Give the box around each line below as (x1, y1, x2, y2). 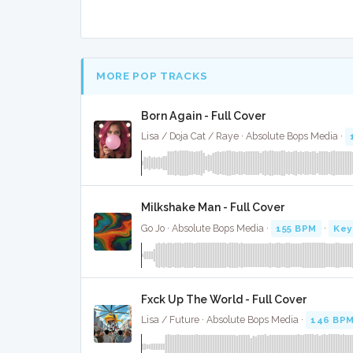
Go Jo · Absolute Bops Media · (141, 222, 271, 234)
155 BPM (276, 222, 317, 234)
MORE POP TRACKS (96, 69, 208, 83)
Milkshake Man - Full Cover (141, 201, 285, 214)
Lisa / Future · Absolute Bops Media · (141, 314, 306, 326)
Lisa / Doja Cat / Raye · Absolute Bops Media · (141, 131, 345, 143)
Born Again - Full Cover (141, 109, 266, 122)
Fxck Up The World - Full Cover (141, 292, 307, 306)
